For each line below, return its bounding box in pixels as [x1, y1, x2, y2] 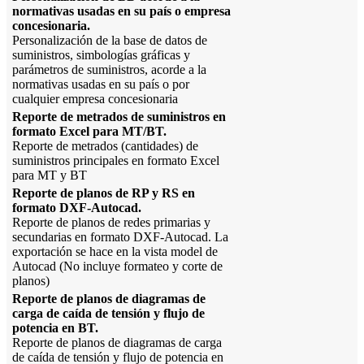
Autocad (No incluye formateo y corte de [12, 259, 223, 274]
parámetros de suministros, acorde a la [12, 63, 206, 77]
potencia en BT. [12, 321, 98, 336]
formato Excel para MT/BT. [12, 124, 167, 139]
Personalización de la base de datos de [12, 33, 207, 48]
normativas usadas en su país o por [12, 77, 189, 92]
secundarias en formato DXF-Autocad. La [12, 230, 228, 245]
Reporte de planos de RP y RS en [12, 186, 195, 201]
